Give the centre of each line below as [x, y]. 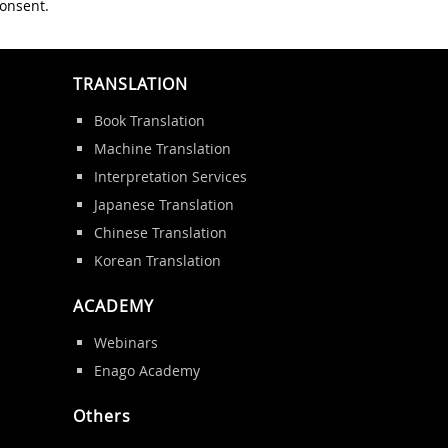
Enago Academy [146, 370]
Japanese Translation [163, 204]
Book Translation [149, 120]
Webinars [125, 342]
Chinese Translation [160, 232]
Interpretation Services [170, 176]
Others [102, 415]
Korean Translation [157, 260]
